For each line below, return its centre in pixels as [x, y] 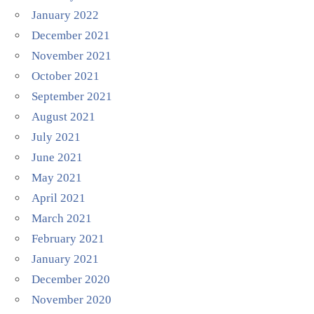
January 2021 [66, 259]
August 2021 [64, 117]
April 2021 [59, 198]
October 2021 [66, 76]
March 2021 [62, 218]
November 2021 [72, 56]
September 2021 [72, 96]
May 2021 [57, 178]
